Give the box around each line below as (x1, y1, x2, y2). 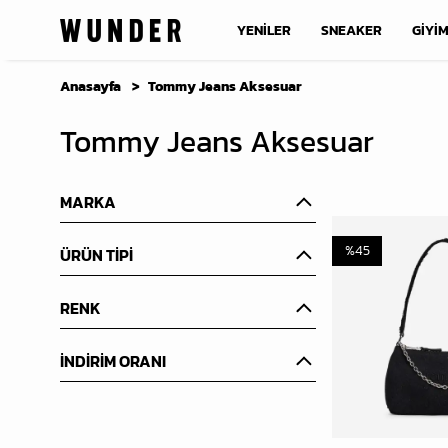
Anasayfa (60, 76, 121, 97)
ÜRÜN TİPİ (60, 243, 133, 267)
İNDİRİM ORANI (60, 349, 166, 373)
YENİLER (237, 19, 291, 41)
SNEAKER (321, 19, 382, 41)
